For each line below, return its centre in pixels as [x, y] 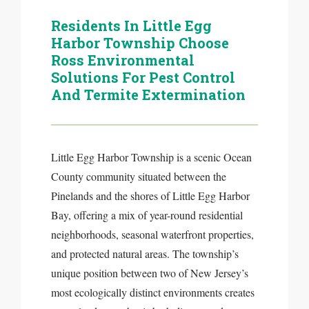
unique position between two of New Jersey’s [150, 273]
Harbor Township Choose [140, 43]
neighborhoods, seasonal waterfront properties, [152, 234]
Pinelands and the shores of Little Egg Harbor [150, 196]
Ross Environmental [123, 60]
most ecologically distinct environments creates [153, 292]
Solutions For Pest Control [143, 77]
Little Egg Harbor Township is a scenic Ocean [151, 157]
